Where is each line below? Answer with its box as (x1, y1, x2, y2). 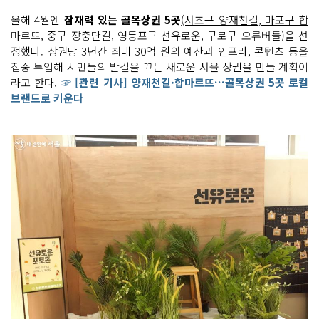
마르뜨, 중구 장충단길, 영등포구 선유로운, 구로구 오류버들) (11, 27, 285, 43)
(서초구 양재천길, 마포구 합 (181, 11, 308, 27)
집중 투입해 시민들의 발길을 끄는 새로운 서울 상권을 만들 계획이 (11, 58, 308, 74)
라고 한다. (11, 74, 61, 90)
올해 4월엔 (11, 11, 64, 27)
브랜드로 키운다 (11, 90, 83, 105)
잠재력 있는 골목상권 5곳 (63, 11, 182, 27)
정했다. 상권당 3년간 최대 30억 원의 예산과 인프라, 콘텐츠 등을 (11, 43, 308, 58)
